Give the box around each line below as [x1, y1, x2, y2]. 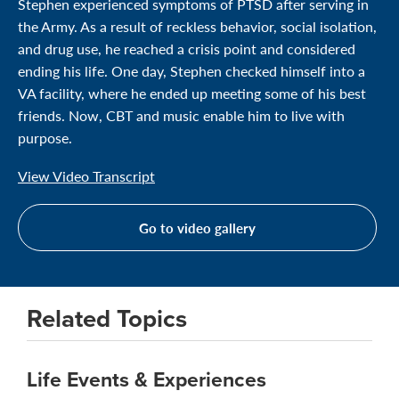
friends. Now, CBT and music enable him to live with [18, 104, 345, 126]
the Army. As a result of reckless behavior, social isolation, [18, 15, 377, 37]
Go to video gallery [139, 217, 256, 237]
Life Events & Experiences [27, 363, 266, 394]
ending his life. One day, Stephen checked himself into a [18, 60, 365, 81]
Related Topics [27, 299, 187, 336]
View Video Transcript [18, 165, 155, 186]
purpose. [18, 126, 72, 148]
